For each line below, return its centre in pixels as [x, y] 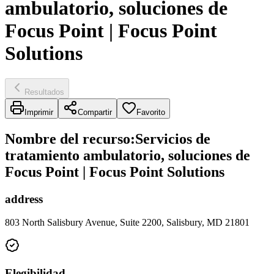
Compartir [95, 112]
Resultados [44, 92]
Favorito [151, 112]
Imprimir [39, 112]
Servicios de [173, 139]
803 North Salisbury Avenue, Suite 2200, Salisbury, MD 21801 [127, 223]
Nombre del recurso [68, 139]
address [24, 199]
